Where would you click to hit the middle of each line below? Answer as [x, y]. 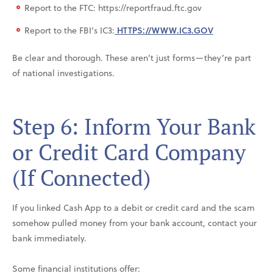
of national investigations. [63, 73]
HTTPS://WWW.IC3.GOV [164, 30]
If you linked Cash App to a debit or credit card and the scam [133, 207]
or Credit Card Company [129, 152]
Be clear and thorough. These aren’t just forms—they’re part [132, 57]
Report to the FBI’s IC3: [69, 30]
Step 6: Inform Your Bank [134, 126]
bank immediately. [49, 238]
